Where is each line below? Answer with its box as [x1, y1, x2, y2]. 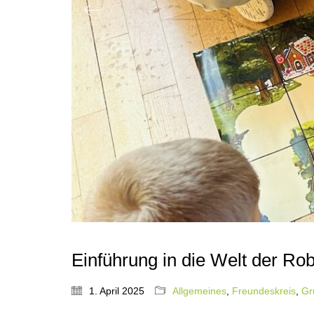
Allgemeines [172, 285, 226, 296]
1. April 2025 [89, 285, 144, 296]
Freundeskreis [232, 285, 296, 296]
